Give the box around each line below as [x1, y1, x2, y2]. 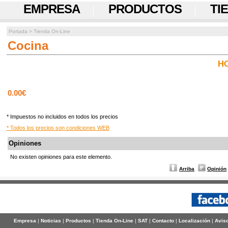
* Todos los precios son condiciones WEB [6, 125, 109, 131]
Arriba [179, 165, 195, 172]
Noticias [40, 218, 61, 224]
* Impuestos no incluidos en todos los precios [6, 113, 118, 120]
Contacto [152, 218, 174, 224]
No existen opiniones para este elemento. [10, 154, 112, 160]
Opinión [207, 165, 227, 172]
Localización [178, 218, 210, 224]
